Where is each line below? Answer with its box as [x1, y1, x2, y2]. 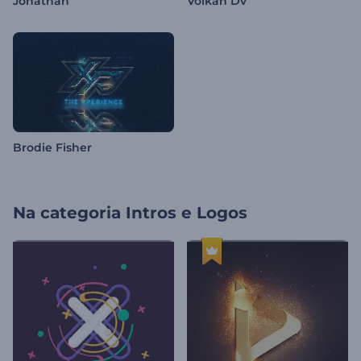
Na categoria [13, 203, 121, 223]
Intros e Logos [126, 203, 247, 223]
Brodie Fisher [13, 140, 92, 156]
